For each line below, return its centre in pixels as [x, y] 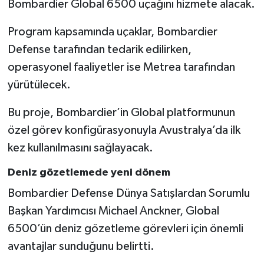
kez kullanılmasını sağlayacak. [80, 148]
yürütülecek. [39, 85]
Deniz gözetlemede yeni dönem [89, 173]
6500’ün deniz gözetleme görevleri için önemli [125, 228]
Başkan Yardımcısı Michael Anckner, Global [113, 211]
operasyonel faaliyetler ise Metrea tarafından [121, 67]
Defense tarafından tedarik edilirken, [99, 50]
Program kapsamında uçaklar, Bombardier [112, 32]
